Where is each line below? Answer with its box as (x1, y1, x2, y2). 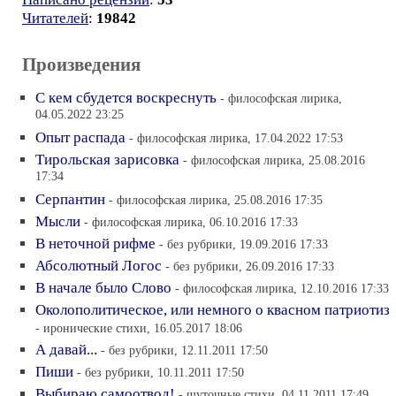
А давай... (35, 341, 97, 358)
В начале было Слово (35, 279, 171, 296)
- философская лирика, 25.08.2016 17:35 (109, 193, 323, 207)
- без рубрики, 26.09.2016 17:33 (165, 259, 334, 273)
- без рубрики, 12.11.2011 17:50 (101, 343, 268, 357)
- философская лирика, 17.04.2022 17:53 (129, 131, 343, 145)
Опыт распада (35, 129, 126, 146)
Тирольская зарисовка (35, 151, 179, 168)
